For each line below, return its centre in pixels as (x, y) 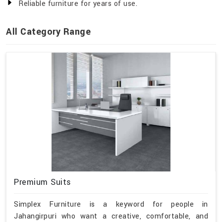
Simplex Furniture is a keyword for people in (111, 205)
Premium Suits (43, 182)
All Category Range (48, 32)
